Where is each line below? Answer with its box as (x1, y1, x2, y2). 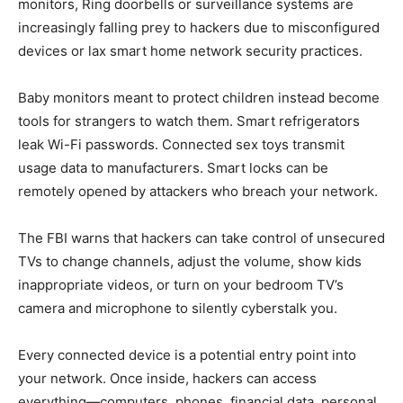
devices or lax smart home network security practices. (18, 41, 363, 59)
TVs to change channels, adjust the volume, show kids (18, 252, 362, 270)
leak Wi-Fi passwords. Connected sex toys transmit (18, 135, 345, 153)
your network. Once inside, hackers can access (18, 369, 317, 387)
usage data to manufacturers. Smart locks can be (18, 158, 328, 176)
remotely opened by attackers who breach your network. (18, 182, 378, 200)
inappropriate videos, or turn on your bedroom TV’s (18, 275, 344, 293)
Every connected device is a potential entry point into (18, 345, 356, 363)
